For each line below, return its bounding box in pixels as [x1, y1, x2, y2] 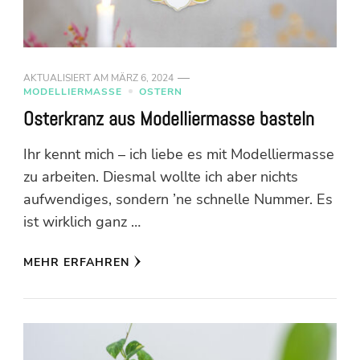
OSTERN [139, 84, 182, 98]
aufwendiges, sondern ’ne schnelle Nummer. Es [23, 189, 333, 209]
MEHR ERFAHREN [23, 254, 129, 270]
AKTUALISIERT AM [23, 71, 111, 84]
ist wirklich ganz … [23, 211, 141, 231]
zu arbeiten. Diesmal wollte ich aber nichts [23, 166, 298, 186]
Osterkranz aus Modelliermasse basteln [23, 106, 314, 131]
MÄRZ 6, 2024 [111, 71, 174, 84]
